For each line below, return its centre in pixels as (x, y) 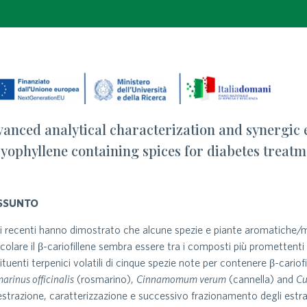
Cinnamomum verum (182, 279)
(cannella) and (261, 279)
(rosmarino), (106, 279)
